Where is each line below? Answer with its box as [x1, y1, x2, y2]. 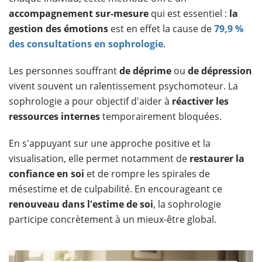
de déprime [119, 64, 171, 77]
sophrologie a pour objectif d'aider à [9, 94, 172, 108]
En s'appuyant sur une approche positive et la [9, 136, 211, 150]
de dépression [188, 64, 252, 77]
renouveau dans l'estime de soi [9, 197, 153, 211]
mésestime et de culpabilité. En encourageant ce [9, 182, 222, 195]
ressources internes [9, 109, 100, 123]
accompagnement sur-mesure [9, 6, 149, 20]
